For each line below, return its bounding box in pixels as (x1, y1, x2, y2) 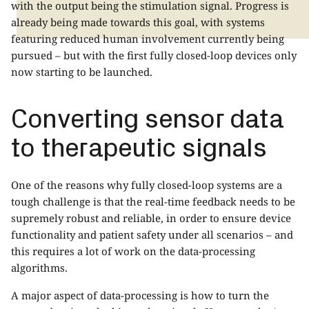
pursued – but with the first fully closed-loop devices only (11, 48, 297, 62)
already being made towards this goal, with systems (11, 14, 265, 29)
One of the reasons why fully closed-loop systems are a (11, 177, 282, 192)
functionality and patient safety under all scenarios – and (11, 227, 293, 241)
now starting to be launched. (11, 64, 155, 79)
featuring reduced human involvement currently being (11, 31, 284, 46)
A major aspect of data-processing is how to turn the (11, 288, 269, 302)
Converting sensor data (11, 99, 283, 134)
